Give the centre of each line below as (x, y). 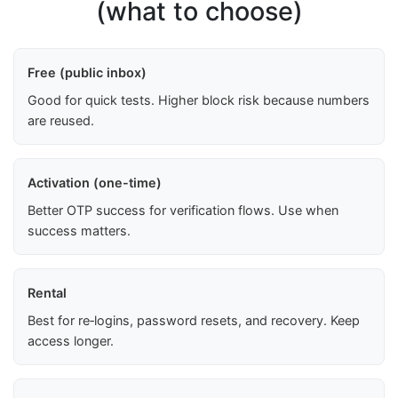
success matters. (79, 231)
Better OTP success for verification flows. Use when (183, 211)
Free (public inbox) (87, 73)
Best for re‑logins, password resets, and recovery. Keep (194, 321)
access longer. (71, 341)
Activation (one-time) (95, 183)
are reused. (61, 121)
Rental (47, 293)
